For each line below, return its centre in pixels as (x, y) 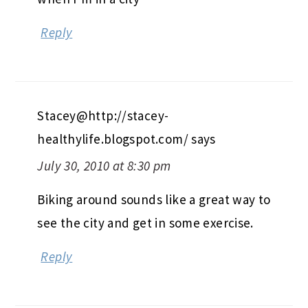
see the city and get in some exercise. (145, 222)
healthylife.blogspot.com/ (113, 139)
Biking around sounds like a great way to (154, 199)
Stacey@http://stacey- (103, 115)
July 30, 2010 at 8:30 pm (104, 165)
